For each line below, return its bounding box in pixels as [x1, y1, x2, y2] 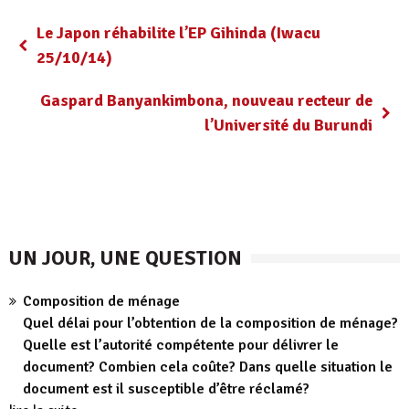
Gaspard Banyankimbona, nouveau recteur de [40, 90, 372, 110]
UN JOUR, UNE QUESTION [9, 246, 242, 270]
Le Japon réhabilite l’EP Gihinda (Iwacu [37, 23, 320, 43]
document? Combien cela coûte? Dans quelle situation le [23, 358, 393, 376]
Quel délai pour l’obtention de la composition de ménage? [23, 314, 398, 332]
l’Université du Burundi [204, 115, 372, 135]
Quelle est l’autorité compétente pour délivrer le [23, 336, 339, 354]
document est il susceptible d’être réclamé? [23, 380, 309, 398]
